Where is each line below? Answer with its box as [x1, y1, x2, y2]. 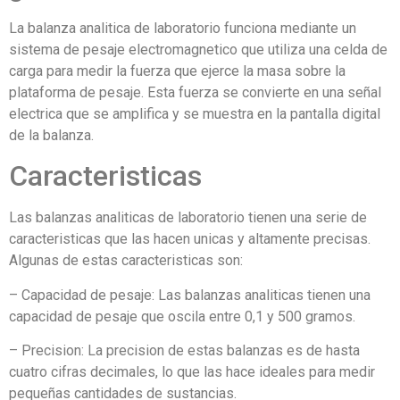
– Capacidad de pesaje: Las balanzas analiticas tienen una [9, 286, 371, 304]
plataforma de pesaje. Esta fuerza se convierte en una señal [9, 83, 381, 101]
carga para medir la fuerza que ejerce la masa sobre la [9, 62, 346, 79]
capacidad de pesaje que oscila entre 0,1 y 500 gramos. [9, 307, 355, 325]
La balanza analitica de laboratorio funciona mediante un [9, 19, 356, 37]
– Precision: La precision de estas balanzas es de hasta [9, 341, 360, 359]
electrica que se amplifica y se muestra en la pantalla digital [9, 104, 380, 122]
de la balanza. [9, 126, 94, 144]
